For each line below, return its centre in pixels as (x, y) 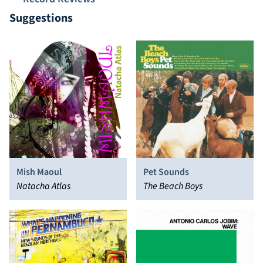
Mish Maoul (39, 172)
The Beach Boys (173, 186)
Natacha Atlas (43, 186)
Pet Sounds (166, 172)
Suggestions (41, 18)
